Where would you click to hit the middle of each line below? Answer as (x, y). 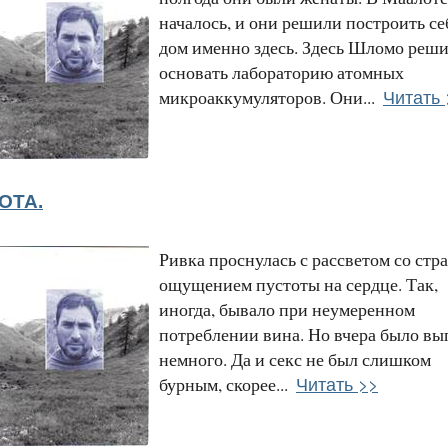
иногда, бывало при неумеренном (287, 308)
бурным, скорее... (223, 383)
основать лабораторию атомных (281, 71)
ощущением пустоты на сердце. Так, (298, 283)
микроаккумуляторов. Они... (267, 96)
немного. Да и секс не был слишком (295, 358)
